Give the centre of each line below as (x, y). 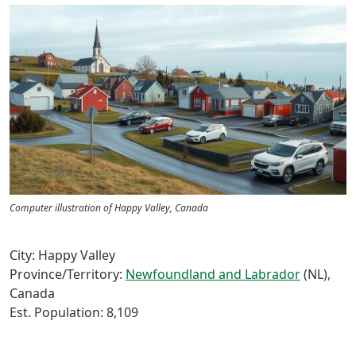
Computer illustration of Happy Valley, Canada (109, 207)
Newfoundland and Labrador (213, 274)
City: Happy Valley (62, 255)
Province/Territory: (68, 274)
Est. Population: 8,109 (74, 312)
